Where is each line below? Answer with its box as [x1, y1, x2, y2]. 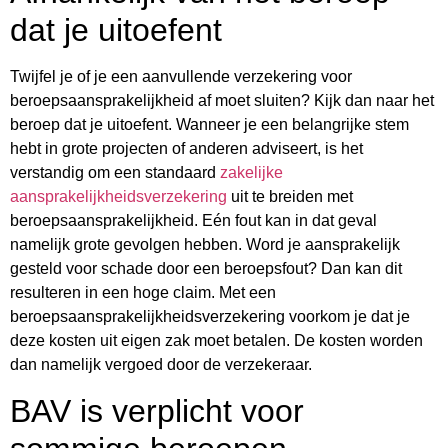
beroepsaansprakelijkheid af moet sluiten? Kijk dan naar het [10, 92, 434, 110]
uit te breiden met [227, 188, 353, 206]
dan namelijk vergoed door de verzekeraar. [10, 356, 312, 374]
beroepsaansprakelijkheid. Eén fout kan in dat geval [10, 212, 377, 230]
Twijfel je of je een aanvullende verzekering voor [10, 68, 352, 86]
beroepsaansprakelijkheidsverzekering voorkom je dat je [10, 308, 410, 326]
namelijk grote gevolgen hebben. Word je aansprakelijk [10, 236, 400, 254]
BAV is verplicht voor [10, 393, 304, 430]
